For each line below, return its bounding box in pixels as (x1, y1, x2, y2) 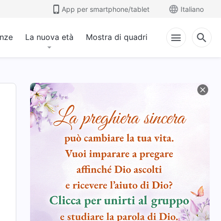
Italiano (181, 4, 204, 13)
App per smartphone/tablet (62, 4, 149, 13)
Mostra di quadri (86, 32, 147, 42)
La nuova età (25, 32, 74, 42)
